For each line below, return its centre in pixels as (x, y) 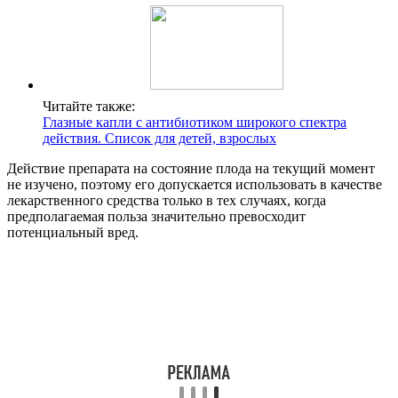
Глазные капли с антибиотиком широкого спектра (195, 122)
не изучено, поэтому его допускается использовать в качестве (195, 184)
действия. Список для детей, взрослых (159, 138)
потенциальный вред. (73, 232)
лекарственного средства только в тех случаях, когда (167, 200)
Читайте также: (89, 106)
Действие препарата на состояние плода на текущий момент (191, 168)
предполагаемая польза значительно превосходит (156, 216)
